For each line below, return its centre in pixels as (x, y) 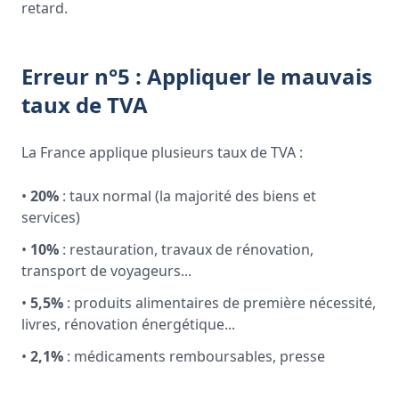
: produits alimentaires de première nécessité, (220, 303)
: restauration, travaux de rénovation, (186, 249)
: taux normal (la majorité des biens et (187, 196)
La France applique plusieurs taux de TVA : (162, 152)
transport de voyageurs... (106, 271)
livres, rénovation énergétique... (128, 324)
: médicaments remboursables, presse (194, 356)
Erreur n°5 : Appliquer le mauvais (197, 76)
